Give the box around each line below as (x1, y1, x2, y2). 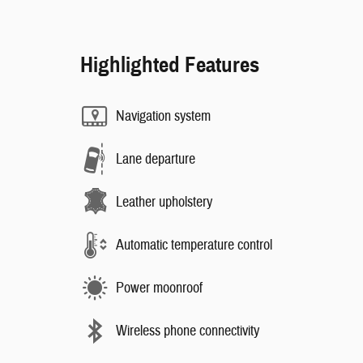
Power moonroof (116, 278, 203, 297)
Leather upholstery (116, 192, 212, 211)
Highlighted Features (80, 51, 259, 79)
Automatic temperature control (116, 235, 272, 254)
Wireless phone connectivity (116, 321, 259, 340)
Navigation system (116, 106, 211, 126)
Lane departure (116, 149, 195, 169)
